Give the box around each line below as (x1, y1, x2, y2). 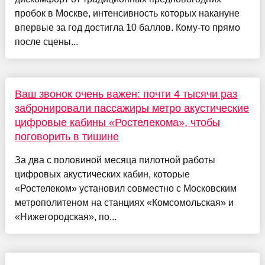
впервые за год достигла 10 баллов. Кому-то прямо (14, 22, 240, 33)
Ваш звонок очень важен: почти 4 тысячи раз (14, 88, 237, 100)
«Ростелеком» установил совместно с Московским (14, 183, 237, 193)
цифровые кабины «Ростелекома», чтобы (14, 116, 220, 128)
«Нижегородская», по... (14, 211, 117, 222)
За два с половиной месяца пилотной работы (14, 154, 215, 165)
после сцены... (14, 36, 78, 47)
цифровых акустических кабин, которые (14, 169, 190, 179)
